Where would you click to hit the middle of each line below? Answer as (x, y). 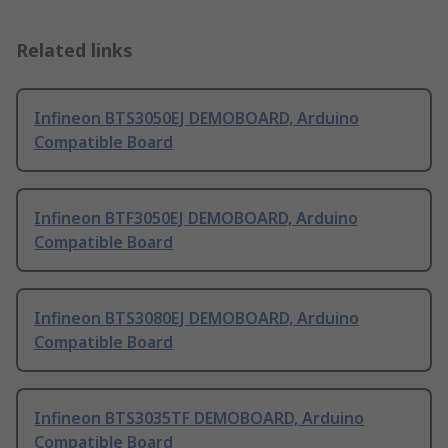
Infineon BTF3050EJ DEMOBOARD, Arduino (196, 218)
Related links (74, 50)
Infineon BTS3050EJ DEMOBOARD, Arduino (196, 118)
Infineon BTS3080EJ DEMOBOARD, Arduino (196, 318)
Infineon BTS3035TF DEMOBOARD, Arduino (199, 418)
